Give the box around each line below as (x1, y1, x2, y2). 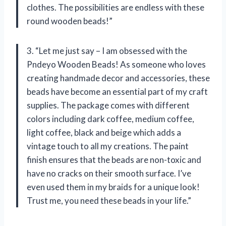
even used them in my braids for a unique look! (27, 181, 200, 192)
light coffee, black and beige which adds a (27, 127, 181, 138)
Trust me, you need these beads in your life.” (27, 195, 191, 206)
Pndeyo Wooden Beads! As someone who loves (27, 59, 206, 70)
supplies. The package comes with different (27, 99, 190, 110)
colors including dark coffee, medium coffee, (27, 113, 194, 124)
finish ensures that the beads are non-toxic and (27, 154, 201, 165)
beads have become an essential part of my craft (27, 86, 208, 97)
